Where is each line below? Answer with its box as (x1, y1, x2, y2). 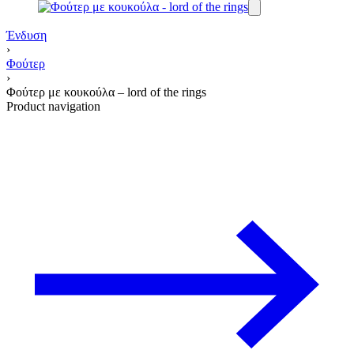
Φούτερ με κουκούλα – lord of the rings (6, 85, 206, 99)
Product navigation (6, 99, 100, 113)
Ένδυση (6, 28, 47, 42)
